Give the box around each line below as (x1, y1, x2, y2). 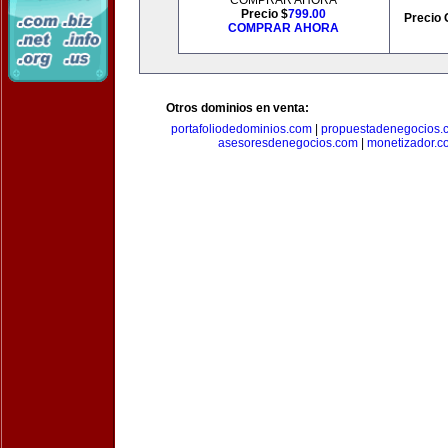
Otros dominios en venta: (166, 101, 309, 115)
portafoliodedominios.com (170, 122, 312, 136)
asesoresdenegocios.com (218, 136, 358, 150)
